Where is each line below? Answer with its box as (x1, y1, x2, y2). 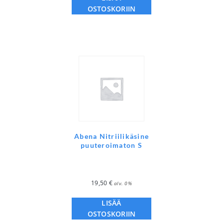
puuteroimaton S (81, 141, 142, 150)
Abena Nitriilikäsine (74, 132, 149, 141)
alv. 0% (114, 180, 132, 187)
